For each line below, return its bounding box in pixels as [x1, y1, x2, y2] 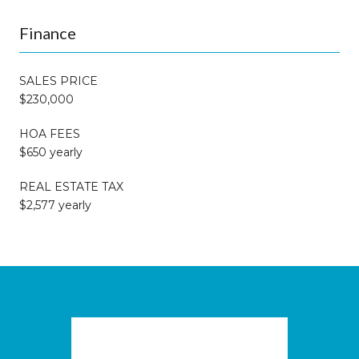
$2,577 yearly [19, 197, 91, 212]
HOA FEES [19, 126, 80, 141]
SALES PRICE [19, 73, 98, 88]
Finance [19, 22, 76, 42]
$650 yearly [19, 144, 83, 159]
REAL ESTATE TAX [19, 179, 123, 194]
